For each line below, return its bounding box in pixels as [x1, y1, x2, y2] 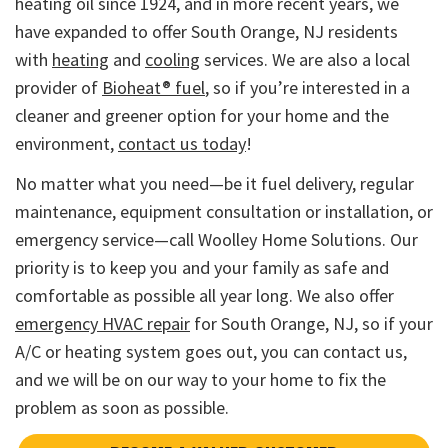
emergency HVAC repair [15, 311, 190, 335]
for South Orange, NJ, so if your [190, 311, 433, 335]
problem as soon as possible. [15, 395, 229, 419]
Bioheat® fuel [102, 75, 205, 99]
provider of [15, 75, 102, 99]
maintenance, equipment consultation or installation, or [15, 199, 433, 223]
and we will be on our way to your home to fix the [15, 367, 386, 391]
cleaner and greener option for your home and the [15, 103, 389, 127]
